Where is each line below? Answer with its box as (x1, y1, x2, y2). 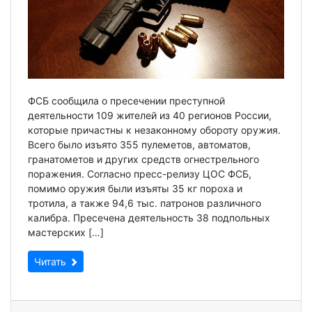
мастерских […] (28, 226, 104, 238)
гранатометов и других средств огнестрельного (28, 153, 259, 165)
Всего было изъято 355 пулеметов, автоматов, (28, 139, 251, 150)
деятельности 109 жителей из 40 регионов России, (28, 109, 272, 121)
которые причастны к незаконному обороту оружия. (28, 124, 281, 136)
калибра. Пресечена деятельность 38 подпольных (28, 212, 270, 224)
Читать (34, 256, 69, 267)
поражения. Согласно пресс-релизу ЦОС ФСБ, (28, 168, 251, 180)
